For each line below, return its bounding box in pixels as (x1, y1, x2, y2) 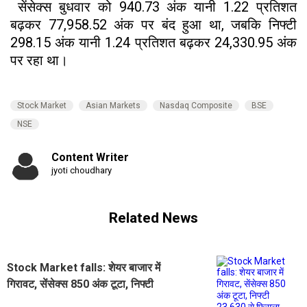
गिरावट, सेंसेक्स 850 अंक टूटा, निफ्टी (7, 277, 153, 291)
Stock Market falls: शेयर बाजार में (7, 260, 160, 274)
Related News (109, 210, 198, 227)
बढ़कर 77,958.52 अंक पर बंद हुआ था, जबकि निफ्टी (10, 16, 297, 33)
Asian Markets (86, 100, 140, 110)
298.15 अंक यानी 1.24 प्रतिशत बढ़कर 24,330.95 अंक (10, 34, 297, 51)
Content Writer (51, 150, 129, 164)
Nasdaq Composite (160, 100, 232, 110)
